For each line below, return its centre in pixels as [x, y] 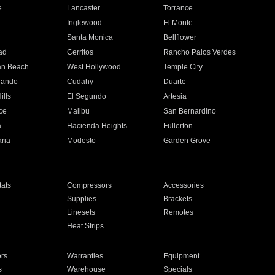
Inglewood [84, 23]
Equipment [182, 256]
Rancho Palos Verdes [200, 52]
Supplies [81, 199]
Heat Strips [85, 226]
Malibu [78, 111]
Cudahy [80, 82]
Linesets [81, 212]
